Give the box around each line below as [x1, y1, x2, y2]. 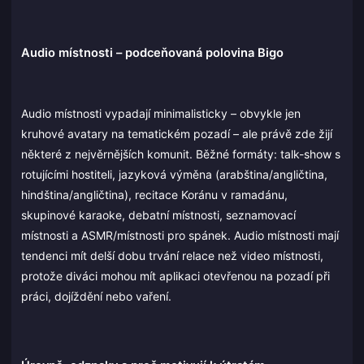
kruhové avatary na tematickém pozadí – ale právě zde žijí [21, 126, 332, 141]
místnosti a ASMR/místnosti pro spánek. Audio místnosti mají [21, 227, 339, 242]
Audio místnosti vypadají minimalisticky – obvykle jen [21, 106, 301, 120]
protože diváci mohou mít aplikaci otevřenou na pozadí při [21, 268, 330, 283]
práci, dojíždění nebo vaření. [21, 288, 171, 303]
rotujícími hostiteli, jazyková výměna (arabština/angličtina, [21, 167, 327, 181]
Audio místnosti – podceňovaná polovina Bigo [21, 45, 284, 60]
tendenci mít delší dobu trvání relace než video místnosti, [21, 248, 323, 262]
